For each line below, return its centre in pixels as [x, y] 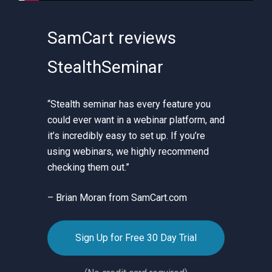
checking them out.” [88, 167]
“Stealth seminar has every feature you [129, 104]
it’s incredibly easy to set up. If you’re [126, 136]
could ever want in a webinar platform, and [136, 120]
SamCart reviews [111, 38]
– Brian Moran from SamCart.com [117, 198]
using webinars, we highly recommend [128, 151]
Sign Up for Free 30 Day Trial [136, 238]
